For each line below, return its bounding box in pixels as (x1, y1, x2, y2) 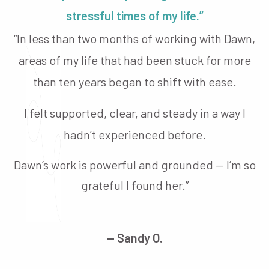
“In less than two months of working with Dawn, (14, 31, 255, 46)
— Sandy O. (106, 230, 163, 245)
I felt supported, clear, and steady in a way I (23, 105, 246, 120)
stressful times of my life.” (65, 8, 204, 23)
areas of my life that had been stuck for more (18, 52, 251, 67)
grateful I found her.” (80, 177, 189, 192)
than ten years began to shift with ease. (32, 74, 237, 89)
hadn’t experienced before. (63, 127, 206, 142)
